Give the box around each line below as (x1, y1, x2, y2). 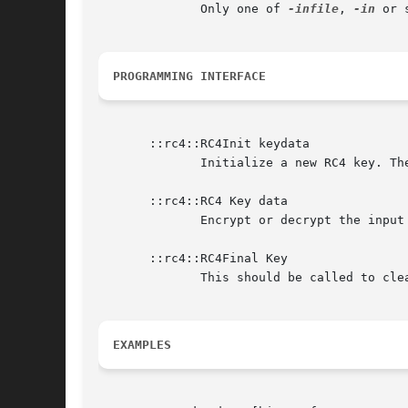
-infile (288, 2, 339, 16)
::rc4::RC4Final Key (98, 251, 288, 266)
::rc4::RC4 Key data (98, 194, 288, 209)
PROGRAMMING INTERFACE (113, 69, 266, 84)
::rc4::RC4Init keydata (98, 137, 310, 151)
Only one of (98, 2, 288, 16)
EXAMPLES (113, 338, 171, 352)
